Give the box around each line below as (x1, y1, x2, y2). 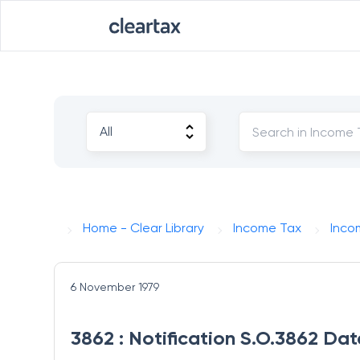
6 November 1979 (71, 280, 160, 293)
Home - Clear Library (83, 220, 205, 235)
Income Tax (233, 220, 302, 235)
